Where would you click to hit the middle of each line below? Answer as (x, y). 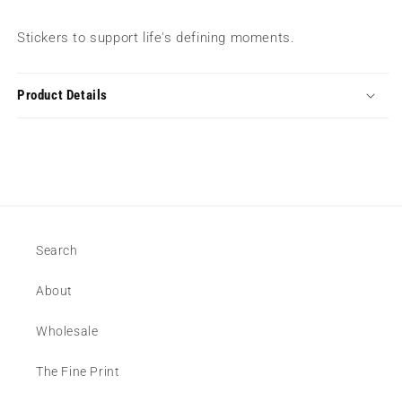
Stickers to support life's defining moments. (156, 37)
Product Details (62, 95)
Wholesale (67, 331)
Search (57, 250)
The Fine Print (78, 371)
